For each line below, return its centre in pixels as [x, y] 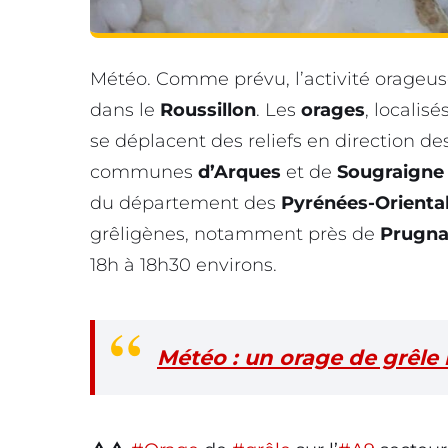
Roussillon [208, 109]
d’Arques [239, 171]
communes [144, 171]
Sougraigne [390, 171]
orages [333, 109]
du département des [185, 202]
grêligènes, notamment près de [235, 233]
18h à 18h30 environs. [183, 264]
